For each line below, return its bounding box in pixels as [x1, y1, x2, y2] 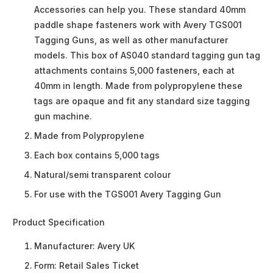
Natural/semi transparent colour [34, 169, 171, 180]
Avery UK [97, 241, 135, 252]
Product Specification [13, 217, 105, 228]
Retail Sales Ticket [59, 260, 139, 271]
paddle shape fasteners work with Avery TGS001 [34, 19, 242, 30]
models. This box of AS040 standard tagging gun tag [34, 50, 260, 61]
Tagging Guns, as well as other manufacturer [34, 35, 228, 46]
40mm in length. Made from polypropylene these [34, 80, 243, 91]
